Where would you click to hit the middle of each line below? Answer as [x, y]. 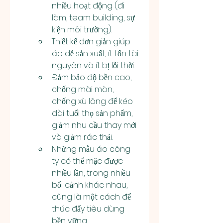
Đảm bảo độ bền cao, [92, 77]
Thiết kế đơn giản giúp [91, 42]
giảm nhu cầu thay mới [94, 125]
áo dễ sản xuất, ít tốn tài [95, 54]
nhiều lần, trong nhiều [91, 173]
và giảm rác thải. [82, 137]
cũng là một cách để [91, 197]
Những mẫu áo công [91, 149]
